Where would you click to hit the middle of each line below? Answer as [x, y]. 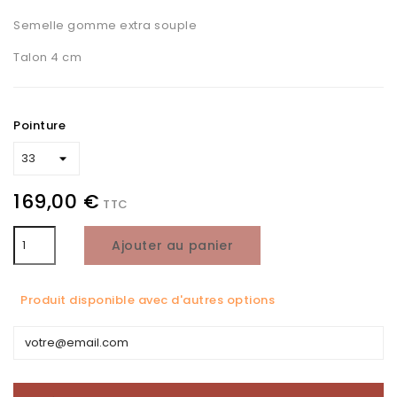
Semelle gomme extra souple [105, 25]
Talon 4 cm [47, 57]
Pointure [39, 125]
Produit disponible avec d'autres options [148, 300]
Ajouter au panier [173, 245]
